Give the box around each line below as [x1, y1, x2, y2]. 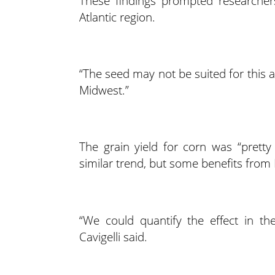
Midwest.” [79, 81, 129, 98]
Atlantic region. [79, 8, 155, 25]
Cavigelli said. [79, 228, 147, 245]
